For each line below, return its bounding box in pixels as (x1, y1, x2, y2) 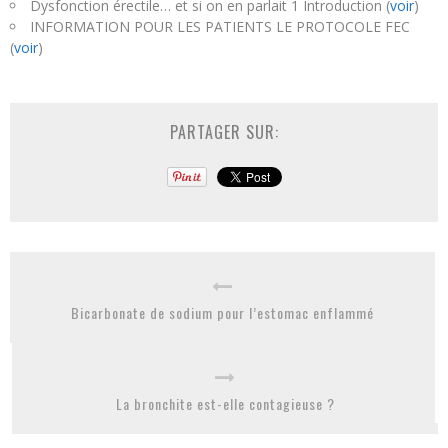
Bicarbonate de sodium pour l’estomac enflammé (71, 301, 374, 323)
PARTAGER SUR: (169, 119, 279, 144)
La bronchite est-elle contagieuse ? (115, 392, 335, 414)
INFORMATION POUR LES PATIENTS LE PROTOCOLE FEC (30, 16, 410, 36)
